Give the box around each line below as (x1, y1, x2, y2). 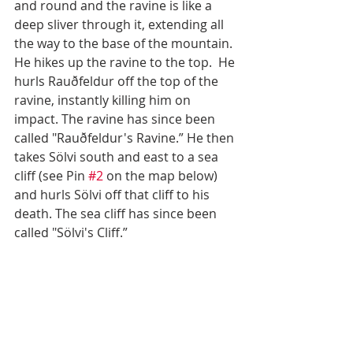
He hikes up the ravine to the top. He (14, 54, 238, 72)
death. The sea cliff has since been (14, 205, 220, 223)
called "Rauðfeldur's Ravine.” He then (14, 129, 237, 147)
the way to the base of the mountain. (14, 35, 236, 53)
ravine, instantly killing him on (14, 91, 194, 110)
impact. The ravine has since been (14, 110, 218, 128)
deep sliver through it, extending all (14, 16, 227, 34)
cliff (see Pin (14, 167, 88, 185)
